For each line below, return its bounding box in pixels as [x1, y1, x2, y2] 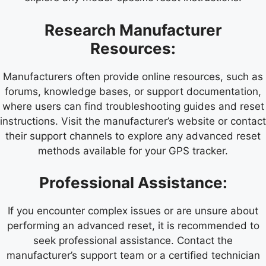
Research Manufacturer [44, 20, 222, 39]
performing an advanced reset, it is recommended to [7, 220, 259, 232]
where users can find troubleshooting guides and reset [2, 100, 264, 112]
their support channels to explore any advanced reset [5, 129, 261, 142]
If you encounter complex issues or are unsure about [8, 205, 258, 217]
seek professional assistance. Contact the [33, 235, 233, 247]
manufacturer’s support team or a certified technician [6, 249, 260, 262]
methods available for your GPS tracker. [38, 144, 228, 157]
